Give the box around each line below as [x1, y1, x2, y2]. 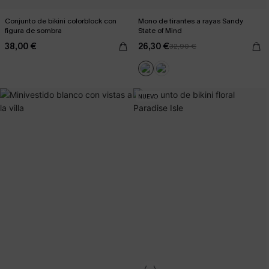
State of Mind [138, 26, 182, 35]
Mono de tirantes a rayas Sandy [138, 16, 243, 26]
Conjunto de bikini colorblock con [5, 16, 116, 26]
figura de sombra [5, 26, 62, 35]
